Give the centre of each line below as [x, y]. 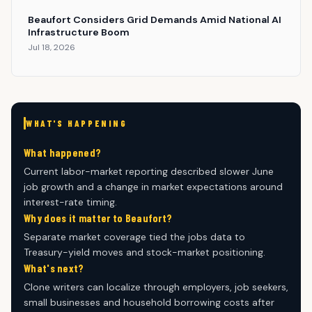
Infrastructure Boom [78, 32]
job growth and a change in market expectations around [153, 187]
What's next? [54, 268]
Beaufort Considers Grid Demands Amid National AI [154, 19]
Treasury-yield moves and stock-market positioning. [145, 252]
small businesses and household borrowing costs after [149, 303]
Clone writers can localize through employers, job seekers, [156, 287]
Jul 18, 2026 [51, 47]
